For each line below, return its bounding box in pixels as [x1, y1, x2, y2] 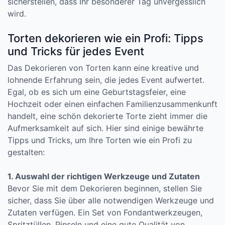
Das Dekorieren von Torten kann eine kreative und [8, 63, 199, 73]
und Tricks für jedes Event [8, 45, 144, 58]
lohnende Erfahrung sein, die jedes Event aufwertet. [8, 75, 204, 85]
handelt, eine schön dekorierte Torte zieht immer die [8, 111, 207, 121]
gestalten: [8, 147, 45, 157]
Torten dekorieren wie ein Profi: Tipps [8, 32, 203, 45]
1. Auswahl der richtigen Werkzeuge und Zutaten [8, 171, 200, 181]
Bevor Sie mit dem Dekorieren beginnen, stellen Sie [8, 183, 202, 193]
